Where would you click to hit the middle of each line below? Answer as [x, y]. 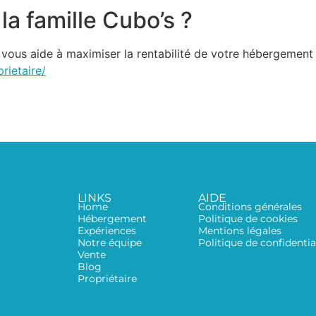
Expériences [107, 230]
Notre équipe [110, 242]
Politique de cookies [248, 218]
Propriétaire [107, 278]
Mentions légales [240, 230]
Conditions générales [250, 206]
